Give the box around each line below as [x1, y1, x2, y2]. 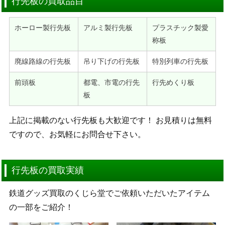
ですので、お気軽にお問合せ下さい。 [9, 130, 146, 139]
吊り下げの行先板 [83, 57, 140, 65]
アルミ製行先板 [83, 23, 133, 32]
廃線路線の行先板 [14, 57, 71, 65]
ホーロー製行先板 [14, 23, 71, 32]
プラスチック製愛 [152, 23, 208, 32]
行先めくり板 [152, 78, 194, 86]
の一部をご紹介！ [9, 202, 73, 211]
